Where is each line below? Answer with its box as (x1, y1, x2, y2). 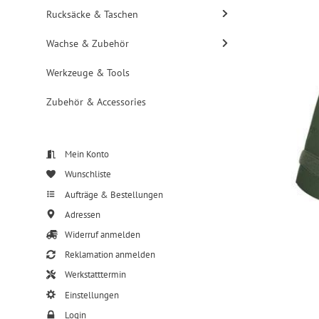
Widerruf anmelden (62, 229, 140, 241)
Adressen (62, 208, 100, 221)
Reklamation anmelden (62, 249, 155, 261)
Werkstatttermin (62, 268, 126, 281)
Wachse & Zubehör (46, 36, 130, 50)
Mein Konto (62, 148, 109, 161)
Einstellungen (62, 288, 119, 301)
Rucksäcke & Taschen (46, 6, 139, 21)
